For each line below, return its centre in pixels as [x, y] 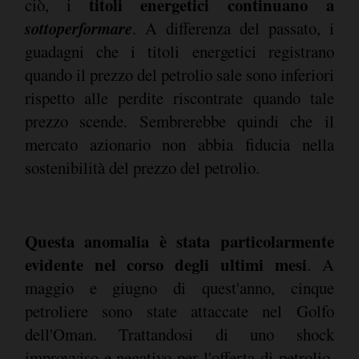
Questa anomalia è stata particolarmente [179, 241]
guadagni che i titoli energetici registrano [179, 52]
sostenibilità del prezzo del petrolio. [142, 168]
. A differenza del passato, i [233, 28]
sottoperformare [78, 28]
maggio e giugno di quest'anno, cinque [179, 287]
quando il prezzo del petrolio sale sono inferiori [179, 75]
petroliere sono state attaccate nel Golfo [179, 311]
